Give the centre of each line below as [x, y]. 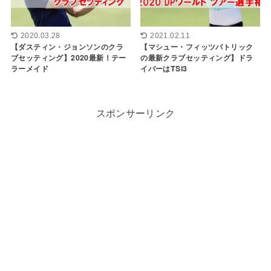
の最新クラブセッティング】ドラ [197, 57]
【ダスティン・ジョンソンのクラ [67, 46]
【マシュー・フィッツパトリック [197, 46]
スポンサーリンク [135, 112]
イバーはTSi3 [164, 68]
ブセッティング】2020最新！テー [68, 57]
